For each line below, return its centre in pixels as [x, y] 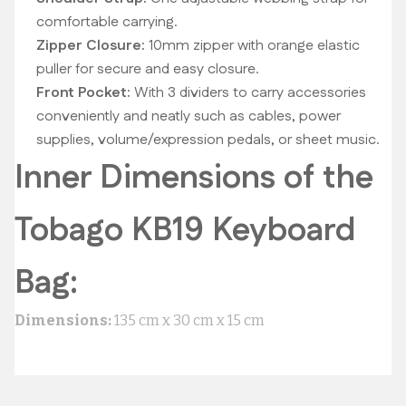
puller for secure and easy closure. [148, 69]
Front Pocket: [83, 93]
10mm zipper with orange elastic [252, 46]
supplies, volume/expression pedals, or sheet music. [208, 140]
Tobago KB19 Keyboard [185, 231]
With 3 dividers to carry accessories [248, 93]
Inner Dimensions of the [194, 178]
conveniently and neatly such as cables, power [188, 116]
